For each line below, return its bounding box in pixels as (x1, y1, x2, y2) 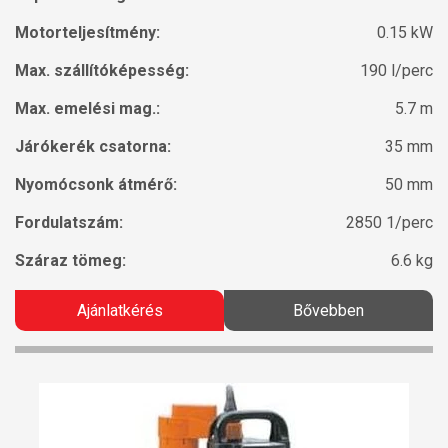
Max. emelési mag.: (15, 99, 160, 119)
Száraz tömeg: (15, 251, 126, 271)
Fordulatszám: (15, 213, 123, 233)
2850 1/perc (346, 213, 433, 233)
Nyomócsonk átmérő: (15, 175, 177, 195)
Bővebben (293, 301, 364, 321)
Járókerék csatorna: (15, 137, 171, 157)
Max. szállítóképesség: (15, 61, 189, 81)
